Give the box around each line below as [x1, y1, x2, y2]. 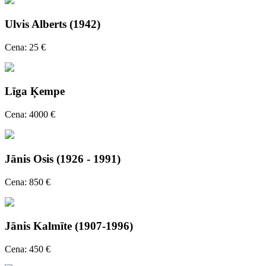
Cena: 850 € [5, 176, 50, 187]
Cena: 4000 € [5, 109, 55, 120]
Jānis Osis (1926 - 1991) [5, 152, 121, 165]
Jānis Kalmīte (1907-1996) [5, 220, 133, 233]
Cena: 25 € [5, 42, 46, 52]
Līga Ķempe [5, 85, 65, 98]
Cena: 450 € [5, 243, 50, 254]
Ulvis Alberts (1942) [5, 17, 100, 30]
